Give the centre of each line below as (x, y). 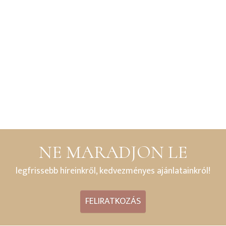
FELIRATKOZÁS (113, 201)
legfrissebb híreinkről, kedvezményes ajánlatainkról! (113, 171)
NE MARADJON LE (113, 152)
